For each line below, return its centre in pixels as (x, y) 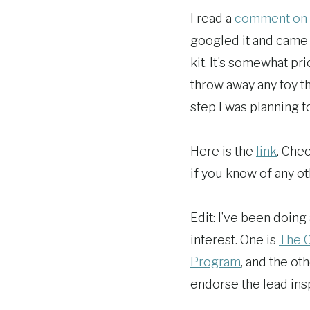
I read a (212, 18)
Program (216, 262)
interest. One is (235, 239)
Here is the (223, 151)
